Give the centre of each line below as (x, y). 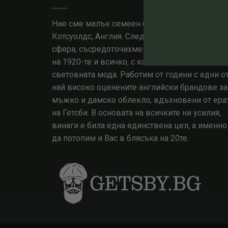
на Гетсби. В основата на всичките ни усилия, (136, 113)
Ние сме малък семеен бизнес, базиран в (131, 24)
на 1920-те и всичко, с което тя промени (128, 62)
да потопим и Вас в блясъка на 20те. (120, 138)
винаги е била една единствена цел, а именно (139, 126)
